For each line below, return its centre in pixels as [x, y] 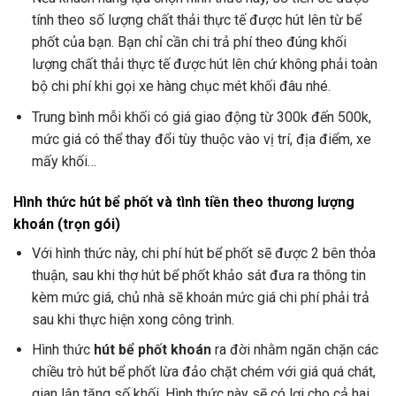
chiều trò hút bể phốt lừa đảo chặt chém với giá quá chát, [203, 372]
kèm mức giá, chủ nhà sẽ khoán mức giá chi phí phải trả [200, 297]
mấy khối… [64, 161]
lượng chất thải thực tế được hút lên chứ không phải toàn [204, 65]
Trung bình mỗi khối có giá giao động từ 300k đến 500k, [201, 117]
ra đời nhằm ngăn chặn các [294, 350]
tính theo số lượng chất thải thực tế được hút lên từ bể [196, 20]
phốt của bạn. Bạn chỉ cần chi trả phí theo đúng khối [189, 42]
